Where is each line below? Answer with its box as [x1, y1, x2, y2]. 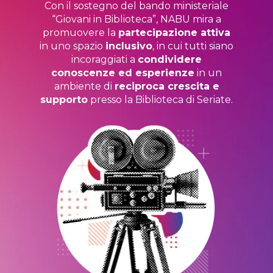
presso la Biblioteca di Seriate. [88, 94, 233, 105]
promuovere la [43, 27, 118, 38]
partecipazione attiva [118, 27, 230, 38]
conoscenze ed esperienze [51, 67, 194, 79]
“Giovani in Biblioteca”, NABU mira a [52, 13, 221, 25]
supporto [40, 94, 88, 105]
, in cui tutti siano [152, 40, 233, 52]
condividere [138, 54, 202, 65]
